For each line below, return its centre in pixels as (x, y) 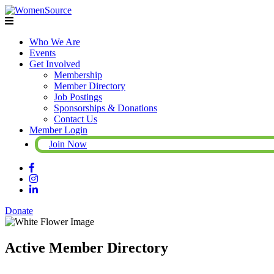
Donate (19, 211)
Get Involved (55, 64)
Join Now (68, 144)
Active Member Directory (87, 247)
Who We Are (55, 42)
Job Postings (78, 97)
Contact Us (76, 119)
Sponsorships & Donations (106, 108)
